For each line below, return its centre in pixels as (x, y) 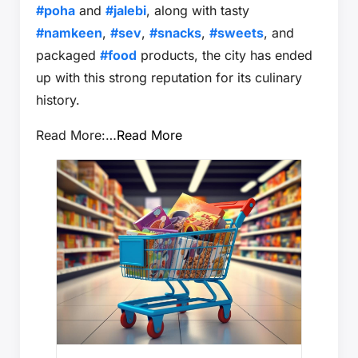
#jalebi (126, 10)
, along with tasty (198, 10)
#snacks (175, 33)
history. (58, 100)
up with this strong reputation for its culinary (169, 78)
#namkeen (69, 33)
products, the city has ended (225, 55)
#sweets (237, 33)
